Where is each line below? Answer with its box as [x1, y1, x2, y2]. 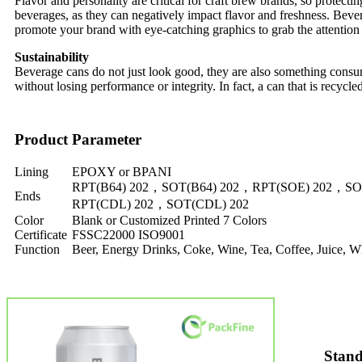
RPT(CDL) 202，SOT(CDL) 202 [72, 196, 249, 211]
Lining [15, 164, 48, 179]
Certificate [15, 227, 67, 242]
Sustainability [15, 49, 89, 64]
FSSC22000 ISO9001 [72, 227, 185, 242]
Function [15, 242, 60, 256]
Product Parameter [15, 130, 141, 148]
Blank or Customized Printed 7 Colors [72, 213, 267, 227]
